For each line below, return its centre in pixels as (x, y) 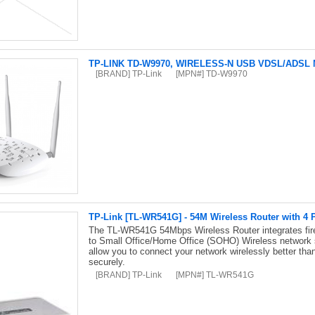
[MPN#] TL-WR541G (214, 275)
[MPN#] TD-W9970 (211, 73)
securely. (107, 262)
